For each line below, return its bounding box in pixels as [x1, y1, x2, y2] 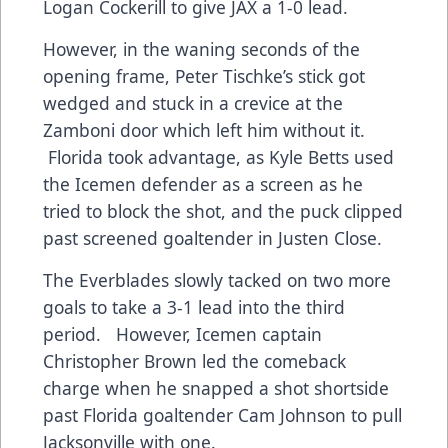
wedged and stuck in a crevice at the [43, 90, 343, 115]
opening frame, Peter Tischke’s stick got [43, 63, 365, 88]
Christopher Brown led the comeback [43, 348, 346, 373]
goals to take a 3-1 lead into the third [43, 294, 345, 319]
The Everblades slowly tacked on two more [43, 267, 391, 292]
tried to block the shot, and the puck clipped [43, 198, 403, 223]
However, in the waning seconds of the [43, 36, 360, 61]
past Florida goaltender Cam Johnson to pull [43, 402, 402, 427]
